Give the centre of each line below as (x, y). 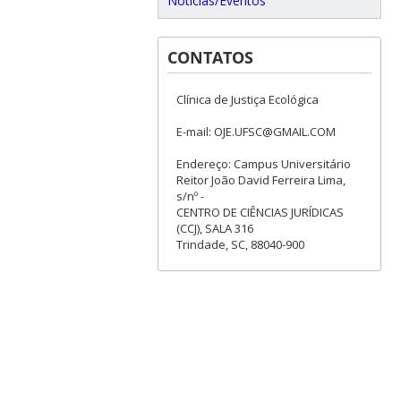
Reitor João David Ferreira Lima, (260, 180)
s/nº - (190, 196)
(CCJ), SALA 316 (214, 229)
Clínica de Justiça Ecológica (247, 100)
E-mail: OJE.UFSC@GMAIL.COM (256, 132)
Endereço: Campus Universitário (263, 164)
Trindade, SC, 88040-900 (240, 245)
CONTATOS (210, 58)
